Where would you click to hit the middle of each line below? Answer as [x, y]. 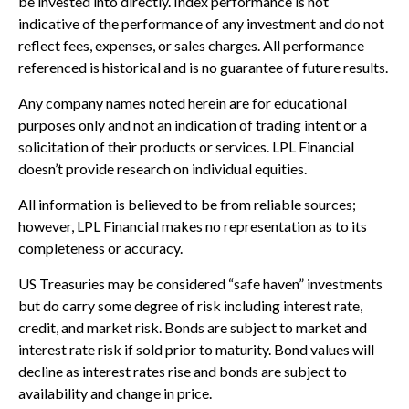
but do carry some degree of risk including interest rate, [190, 306]
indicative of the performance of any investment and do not [201, 24]
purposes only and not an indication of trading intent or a [193, 125]
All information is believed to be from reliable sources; [187, 204]
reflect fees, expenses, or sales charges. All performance [191, 46]
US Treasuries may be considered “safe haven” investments [200, 284]
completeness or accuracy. [100, 248]
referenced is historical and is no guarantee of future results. [203, 68]
